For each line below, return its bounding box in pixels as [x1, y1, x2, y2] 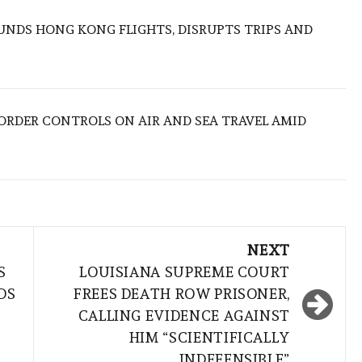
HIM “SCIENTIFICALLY [128, 328, 290, 346]
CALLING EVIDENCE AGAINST [78, 306, 290, 324]
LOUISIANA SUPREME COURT [79, 263, 290, 280]
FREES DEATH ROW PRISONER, [73, 284, 290, 302]
